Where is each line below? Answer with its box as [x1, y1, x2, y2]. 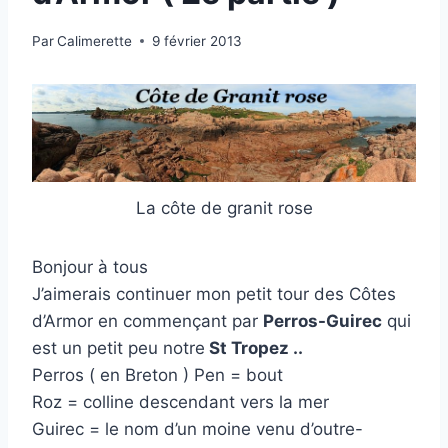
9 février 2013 [152, 32, 243, 49]
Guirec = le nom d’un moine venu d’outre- [32, 419, 363, 440]
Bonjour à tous [32, 257, 148, 278]
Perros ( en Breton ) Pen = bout [32, 365, 283, 386]
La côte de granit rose [135, 198, 313, 219]
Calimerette [57, 32, 133, 49]
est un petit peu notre [32, 338, 205, 359]
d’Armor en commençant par [32, 311, 263, 332]
